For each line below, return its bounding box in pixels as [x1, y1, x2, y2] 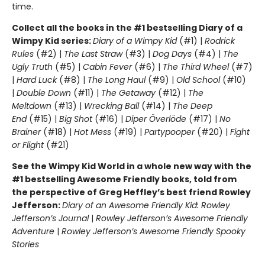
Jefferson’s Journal [12, 212, 89, 224]
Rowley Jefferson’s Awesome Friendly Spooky [62, 225, 245, 237]
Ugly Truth [12, 60, 53, 73]
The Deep [173, 99, 212, 112]
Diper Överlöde [125, 112, 186, 125]
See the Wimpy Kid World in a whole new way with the [12, 160, 251, 172]
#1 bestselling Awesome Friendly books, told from [12, 173, 237, 185]
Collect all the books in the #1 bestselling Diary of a [12, 21, 243, 34]
